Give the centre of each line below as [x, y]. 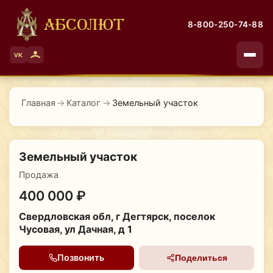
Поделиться [201, 257]
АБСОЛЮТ [84, 24]
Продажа [38, 174]
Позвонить [80, 258]
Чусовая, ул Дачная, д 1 [75, 229]
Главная [38, 103]
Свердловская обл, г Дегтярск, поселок [117, 216]
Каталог [84, 103]
